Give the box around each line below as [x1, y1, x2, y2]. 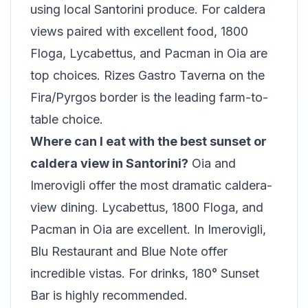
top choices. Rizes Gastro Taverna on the [30, 68, 265, 82]
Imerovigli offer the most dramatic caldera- [30, 178, 272, 192]
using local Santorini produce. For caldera [30, 2, 265, 16]
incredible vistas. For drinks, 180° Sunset [30, 266, 259, 280]
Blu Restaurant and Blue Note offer [30, 244, 228, 258]
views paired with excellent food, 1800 [30, 24, 248, 38]
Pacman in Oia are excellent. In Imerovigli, [30, 222, 266, 236]
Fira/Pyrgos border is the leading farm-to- [30, 90, 268, 104]
